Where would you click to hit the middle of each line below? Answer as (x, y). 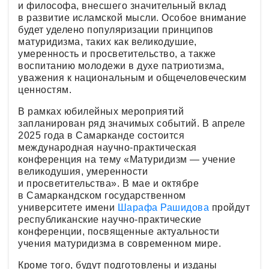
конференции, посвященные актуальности (119, 231)
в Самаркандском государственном (102, 195)
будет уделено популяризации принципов (116, 30)
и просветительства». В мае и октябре (108, 183)
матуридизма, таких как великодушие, (107, 42)
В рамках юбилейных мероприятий (101, 111)
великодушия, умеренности (83, 171)
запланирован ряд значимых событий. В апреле (132, 123)
